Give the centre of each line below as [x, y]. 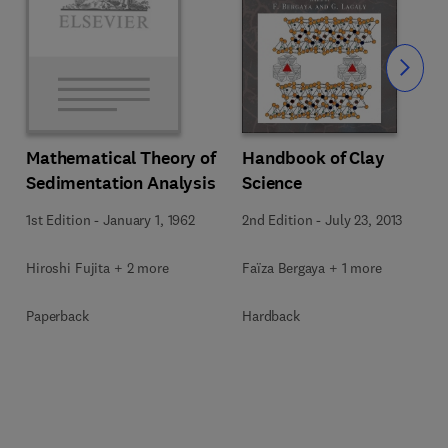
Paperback [57, 316]
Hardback [271, 316]
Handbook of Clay [313, 158]
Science [272, 183]
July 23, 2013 [364, 220]
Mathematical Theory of [121, 158]
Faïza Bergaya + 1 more [312, 268]
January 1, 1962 [149, 220]
